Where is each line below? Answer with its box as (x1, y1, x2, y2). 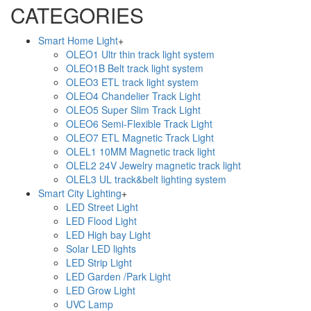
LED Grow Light (66, 283, 135, 297)
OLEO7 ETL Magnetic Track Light (66, 131, 214, 144)
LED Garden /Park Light (66, 269, 171, 283)
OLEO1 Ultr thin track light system (66, 47, 215, 61)
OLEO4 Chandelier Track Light (66, 89, 201, 103)
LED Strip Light (66, 255, 132, 269)
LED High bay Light (66, 228, 151, 242)
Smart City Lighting (38, 186, 121, 200)
